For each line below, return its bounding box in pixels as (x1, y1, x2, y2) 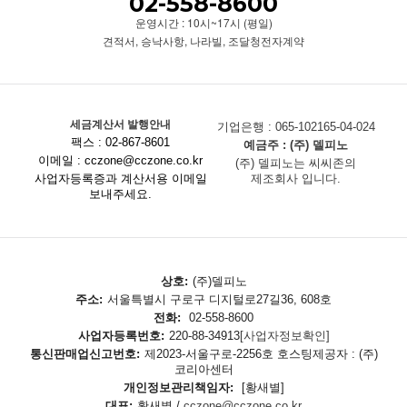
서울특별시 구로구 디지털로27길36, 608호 (107, 293, 332, 307)
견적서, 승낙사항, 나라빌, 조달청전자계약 (103, 32, 304, 48)
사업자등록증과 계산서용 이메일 (34, 172, 207, 186)
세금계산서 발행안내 (70, 115, 172, 133)
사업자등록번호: (77, 329, 164, 343)
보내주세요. (89, 187, 153, 202)
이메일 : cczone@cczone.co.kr (38, 154, 203, 168)
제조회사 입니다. (251, 172, 342, 186)
